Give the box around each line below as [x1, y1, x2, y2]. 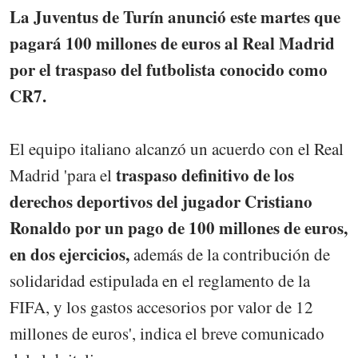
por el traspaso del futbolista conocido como [10, 58, 328, 82]
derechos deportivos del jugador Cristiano [10, 189, 312, 214]
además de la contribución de [129, 243, 330, 266]
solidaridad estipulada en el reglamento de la [10, 269, 310, 292]
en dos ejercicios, [10, 242, 129, 267]
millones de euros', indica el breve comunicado [10, 322, 324, 345]
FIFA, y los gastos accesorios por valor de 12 [10, 296, 313, 319]
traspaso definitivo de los [116, 163, 294, 188]
